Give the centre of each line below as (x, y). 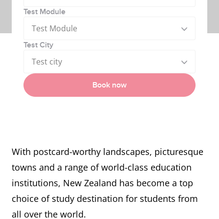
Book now (109, 85)
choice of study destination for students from (105, 198)
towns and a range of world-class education (102, 167)
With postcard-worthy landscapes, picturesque (108, 152)
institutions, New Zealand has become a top (102, 183)
